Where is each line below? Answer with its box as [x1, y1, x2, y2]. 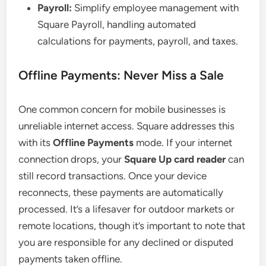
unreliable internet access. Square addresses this [18, 120, 235, 132]
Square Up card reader [124, 153, 226, 166]
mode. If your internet [134, 137, 233, 149]
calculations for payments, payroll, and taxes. [37, 35, 239, 47]
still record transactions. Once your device [18, 170, 207, 182]
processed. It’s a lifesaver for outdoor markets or [18, 203, 235, 216]
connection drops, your [18, 153, 125, 166]
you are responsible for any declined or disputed [18, 236, 234, 249]
